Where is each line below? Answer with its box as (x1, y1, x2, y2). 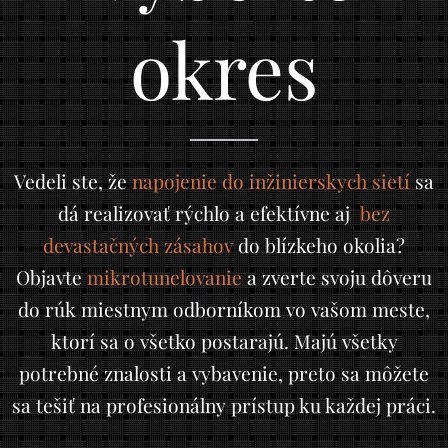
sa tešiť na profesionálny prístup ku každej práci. (12, 392, 436, 418)
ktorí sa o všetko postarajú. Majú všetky (50, 328, 398, 354)
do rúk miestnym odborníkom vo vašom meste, (18, 296, 430, 322)
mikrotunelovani (87, 264, 232, 290)
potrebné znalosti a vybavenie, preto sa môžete (19, 360, 429, 386)
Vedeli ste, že (14, 168, 132, 194)
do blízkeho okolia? (233, 232, 405, 258)
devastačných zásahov (43, 232, 233, 258)
